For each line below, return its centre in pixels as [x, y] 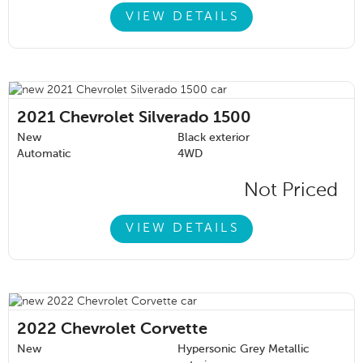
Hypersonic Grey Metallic [243, 349]
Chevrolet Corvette [134, 329]
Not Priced [291, 190]
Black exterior [214, 137]
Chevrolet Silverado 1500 [155, 118]
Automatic [44, 154]
